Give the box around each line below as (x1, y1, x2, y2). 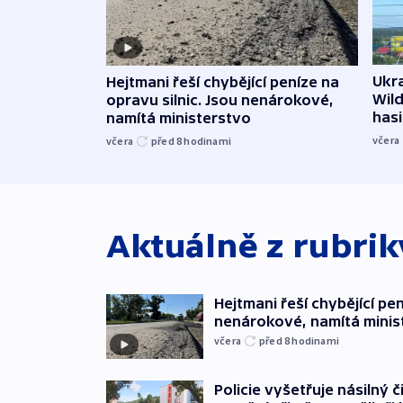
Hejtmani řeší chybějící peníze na (106, 73, 339, 90)
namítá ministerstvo (106, 109, 251, 126)
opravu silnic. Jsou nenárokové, (106, 91, 334, 108)
